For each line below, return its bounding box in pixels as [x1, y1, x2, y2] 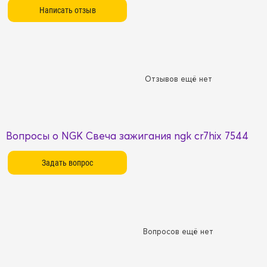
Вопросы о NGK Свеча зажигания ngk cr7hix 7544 [6, 129, 249, 142]
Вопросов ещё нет [143, 226, 213, 237]
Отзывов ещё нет [144, 74, 212, 84]
